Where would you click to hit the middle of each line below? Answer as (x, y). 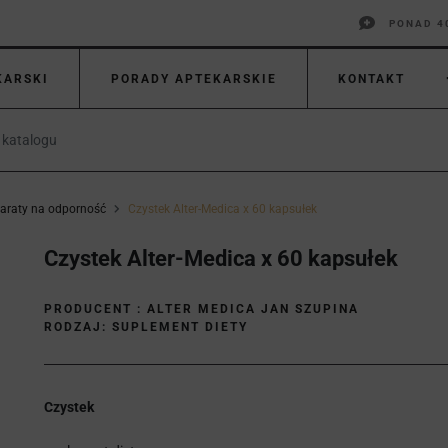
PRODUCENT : (95, 309)
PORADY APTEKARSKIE (193, 78)
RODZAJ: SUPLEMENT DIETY (146, 327)
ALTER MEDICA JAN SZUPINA (253, 309)
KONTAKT (371, 78)
